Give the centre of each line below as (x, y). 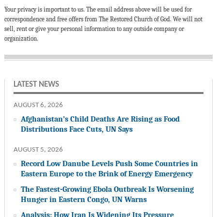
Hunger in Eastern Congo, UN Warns (84, 199)
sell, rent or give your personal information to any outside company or (94, 29)
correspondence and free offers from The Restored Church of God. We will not (103, 19)
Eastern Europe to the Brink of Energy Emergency (107, 173)
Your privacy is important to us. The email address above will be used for (98, 9)
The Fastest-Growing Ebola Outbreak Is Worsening (107, 189)
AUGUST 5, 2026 (38, 150)
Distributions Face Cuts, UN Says (77, 129)
